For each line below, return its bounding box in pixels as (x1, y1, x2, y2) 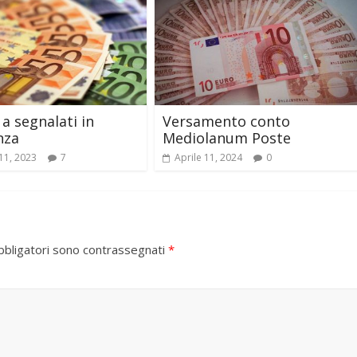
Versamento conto (163, 111, 290, 131)
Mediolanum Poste (163, 127, 291, 147)
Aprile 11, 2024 (175, 150, 242, 164)
